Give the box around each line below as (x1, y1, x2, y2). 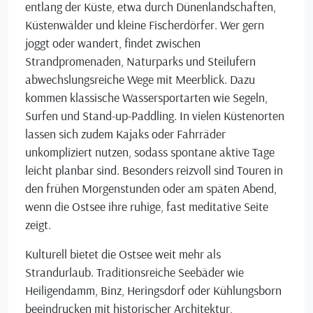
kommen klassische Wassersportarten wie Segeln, (25, 89, 268, 105)
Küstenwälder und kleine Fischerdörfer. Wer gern (25, 17, 264, 32)
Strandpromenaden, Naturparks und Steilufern (25, 53, 256, 68)
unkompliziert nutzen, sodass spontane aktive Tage (25, 144, 275, 159)
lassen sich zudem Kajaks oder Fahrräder (25, 126, 226, 141)
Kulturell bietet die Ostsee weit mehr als (25, 246, 221, 261)
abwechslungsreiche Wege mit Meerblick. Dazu (25, 71, 255, 87)
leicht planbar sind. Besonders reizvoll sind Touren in (25, 162, 283, 177)
